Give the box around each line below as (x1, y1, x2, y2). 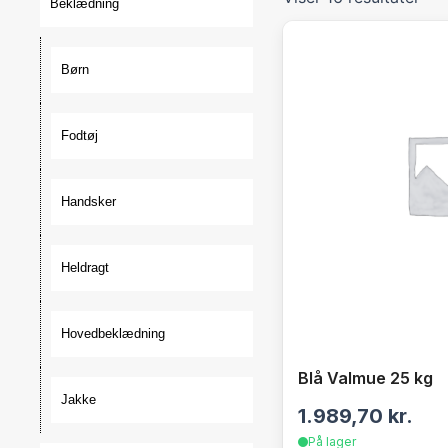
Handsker (61, 194, 116, 209)
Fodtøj (61, 128, 98, 143)
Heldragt (61, 260, 109, 275)
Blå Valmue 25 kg (297, 368, 433, 388)
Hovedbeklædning (61, 326, 165, 341)
